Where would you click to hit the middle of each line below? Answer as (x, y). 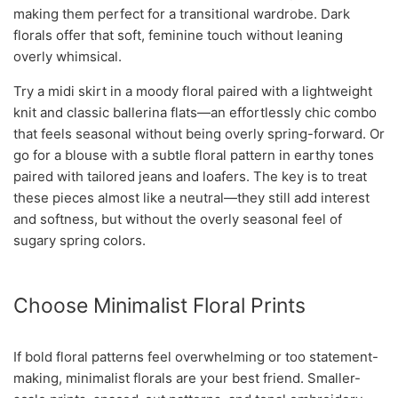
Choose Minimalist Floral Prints (159, 306)
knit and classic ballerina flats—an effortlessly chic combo (195, 113)
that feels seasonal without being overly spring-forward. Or (199, 134)
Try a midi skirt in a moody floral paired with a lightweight (193, 92)
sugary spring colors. (80, 241)
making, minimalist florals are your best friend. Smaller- (187, 378)
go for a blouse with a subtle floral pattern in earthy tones (194, 155)
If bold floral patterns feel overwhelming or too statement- (196, 357)
